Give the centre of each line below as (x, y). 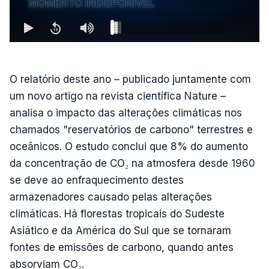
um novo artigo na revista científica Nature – (118, 96)
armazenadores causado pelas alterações (111, 197)
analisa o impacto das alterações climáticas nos (126, 113)
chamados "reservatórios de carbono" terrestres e (131, 129)
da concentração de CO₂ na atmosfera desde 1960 (132, 163)
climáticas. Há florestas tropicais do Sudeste (117, 213)
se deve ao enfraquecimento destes (97, 180)
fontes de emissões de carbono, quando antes (122, 247)
